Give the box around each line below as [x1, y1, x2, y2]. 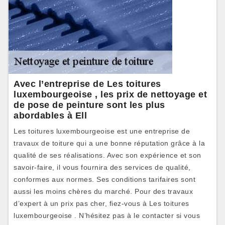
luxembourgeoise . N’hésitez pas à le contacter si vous [14, 211, 200, 219]
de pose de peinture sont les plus [14, 100, 165, 110]
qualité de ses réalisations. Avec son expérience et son [14, 151, 201, 159]
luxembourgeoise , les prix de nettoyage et [14, 89, 207, 99]
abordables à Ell [14, 110, 87, 121]
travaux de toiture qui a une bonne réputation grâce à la [14, 139, 205, 147]
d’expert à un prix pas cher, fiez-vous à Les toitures [14, 199, 189, 207]
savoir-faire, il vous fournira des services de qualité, [14, 163, 191, 171]
